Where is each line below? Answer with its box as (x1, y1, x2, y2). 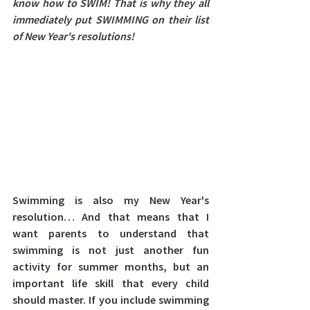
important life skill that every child (12, 275, 209, 290)
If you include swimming (86, 292, 210, 307)
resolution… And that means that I (12, 209, 209, 224)
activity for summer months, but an (12, 259, 209, 273)
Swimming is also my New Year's (12, 192, 209, 207)
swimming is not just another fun (12, 242, 209, 257)
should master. (12, 292, 86, 307)
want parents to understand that (12, 226, 209, 240)
